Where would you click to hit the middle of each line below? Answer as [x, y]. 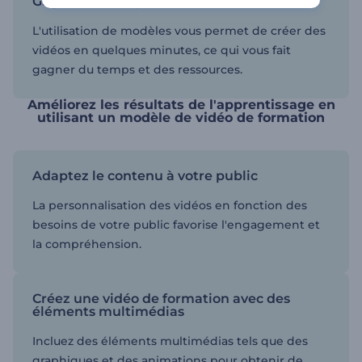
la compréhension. [87, 244]
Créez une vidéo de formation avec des [161, 298]
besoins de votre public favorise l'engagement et [176, 224]
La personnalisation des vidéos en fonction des [170, 205]
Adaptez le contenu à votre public [145, 175]
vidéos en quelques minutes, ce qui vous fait [162, 50]
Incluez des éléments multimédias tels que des [170, 341]
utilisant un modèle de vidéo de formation [181, 117]
